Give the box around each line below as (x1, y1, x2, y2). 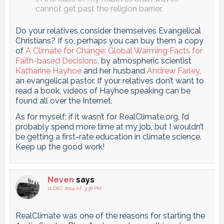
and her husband (81, 66, 147, 76)
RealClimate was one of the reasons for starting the (15, 211, 205, 221)
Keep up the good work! (15, 142, 104, 152)
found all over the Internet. (15, 96, 112, 106)
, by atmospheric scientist (97, 56, 191, 66)
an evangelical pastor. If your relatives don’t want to (15, 76, 204, 86)
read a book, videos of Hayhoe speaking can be (15, 86, 190, 96)
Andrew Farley (146, 66, 199, 76)
